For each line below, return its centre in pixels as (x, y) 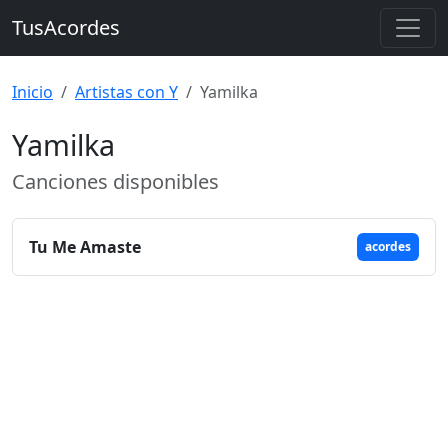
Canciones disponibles (115, 181)
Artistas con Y (126, 92)
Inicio (32, 92)
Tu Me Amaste (85, 247)
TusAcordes (66, 27)
